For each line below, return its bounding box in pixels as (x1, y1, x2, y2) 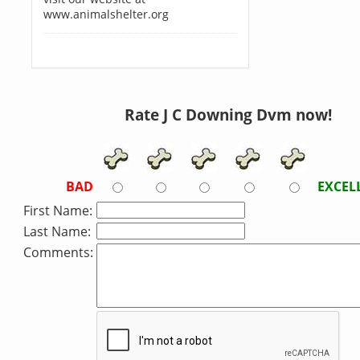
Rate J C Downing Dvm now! (125, 104, 332, 125)
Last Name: (23, 223, 91, 240)
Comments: (23, 243, 93, 261)
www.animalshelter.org (43, 6, 169, 22)
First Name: (23, 202, 92, 219)
